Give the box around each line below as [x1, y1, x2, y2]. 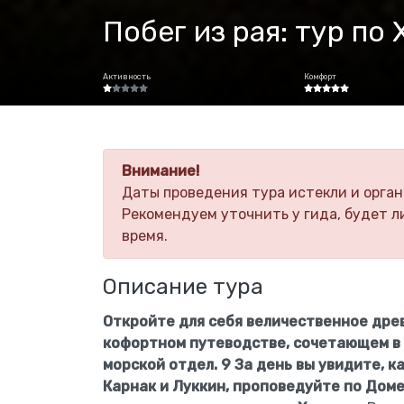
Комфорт [304, 72, 337, 81]
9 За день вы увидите [221, 356, 381, 373]
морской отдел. [103, 356, 217, 373]
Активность [103, 72, 151, 81]
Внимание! [122, 162, 199, 179]
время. [122, 227, 168, 244]
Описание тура [103, 274, 263, 299]
